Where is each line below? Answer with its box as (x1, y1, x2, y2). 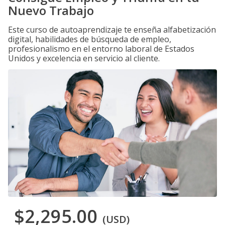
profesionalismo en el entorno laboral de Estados (8, 43, 194, 54)
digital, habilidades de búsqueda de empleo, (8, 34, 171, 45)
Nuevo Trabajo (8, 2, 94, 19)
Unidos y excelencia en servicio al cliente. (8, 53, 160, 64)
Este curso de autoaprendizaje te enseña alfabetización (8, 24, 216, 35)
